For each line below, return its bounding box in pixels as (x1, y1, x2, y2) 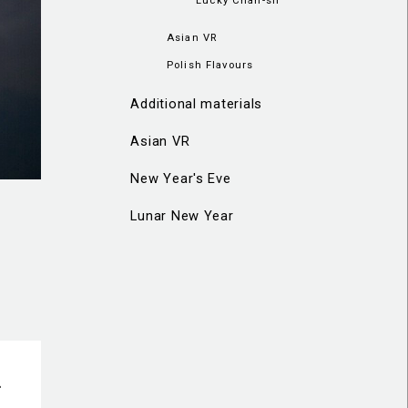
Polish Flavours (167, 57, 254, 71)
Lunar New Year (130, 207, 234, 224)
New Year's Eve (130, 169, 231, 187)
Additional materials (130, 96, 263, 113)
